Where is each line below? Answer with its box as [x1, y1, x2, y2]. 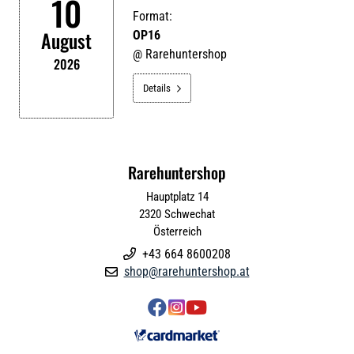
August [41, 26, 92, 55]
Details [143, 82, 171, 94]
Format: [133, 9, 172, 24]
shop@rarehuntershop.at [123, 264, 250, 279]
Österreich [153, 224, 201, 239]
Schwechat [164, 207, 215, 221]
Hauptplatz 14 [145, 190, 209, 204]
